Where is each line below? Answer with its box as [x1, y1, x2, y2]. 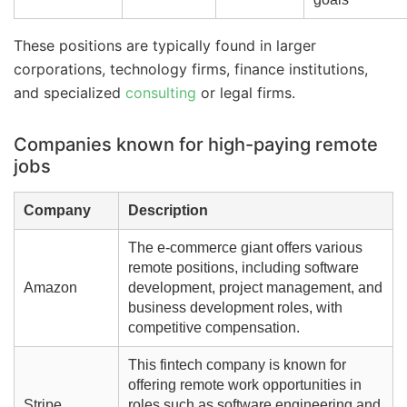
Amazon [23, 280, 77, 296]
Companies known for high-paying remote [14, 134, 378, 156]
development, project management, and [127, 280, 382, 296]
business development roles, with [127, 300, 342, 316]
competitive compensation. [127, 320, 300, 336]
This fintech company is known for [127, 357, 346, 373]
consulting [125, 84, 196, 103]
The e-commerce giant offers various [127, 240, 362, 256]
